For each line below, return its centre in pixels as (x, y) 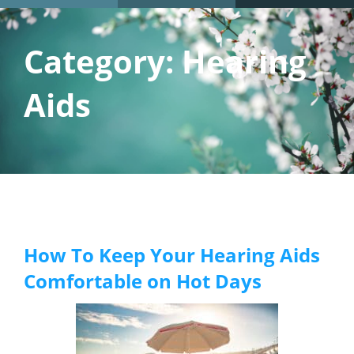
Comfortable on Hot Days (143, 281)
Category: (103, 62)
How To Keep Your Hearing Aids (172, 255)
